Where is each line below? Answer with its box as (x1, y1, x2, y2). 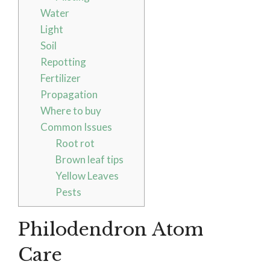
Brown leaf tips (55, 153, 124, 166)
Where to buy (40, 104, 101, 118)
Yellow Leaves (55, 169, 119, 183)
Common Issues (40, 121, 112, 134)
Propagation (40, 88, 98, 101)
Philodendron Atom (18, 218, 203, 241)
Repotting (40, 55, 86, 69)
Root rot (55, 137, 95, 150)
